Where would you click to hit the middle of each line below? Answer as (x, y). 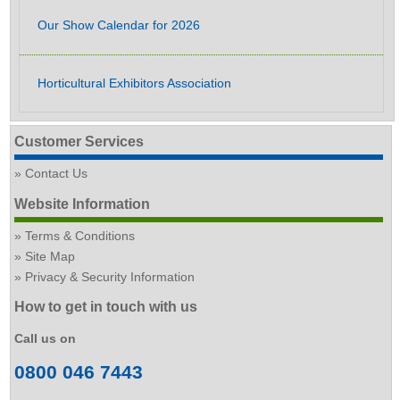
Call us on (46, 339)
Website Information (83, 204)
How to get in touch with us (106, 307)
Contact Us (57, 174)
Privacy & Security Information (110, 276)
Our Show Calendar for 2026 (119, 25)
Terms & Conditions (80, 235)
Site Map (50, 256)
